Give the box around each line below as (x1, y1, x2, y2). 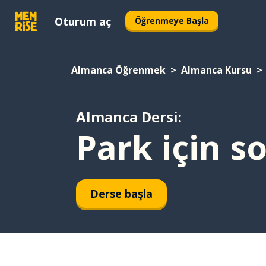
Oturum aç (55, 14, 111, 28)
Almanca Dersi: (76, 107, 182, 126)
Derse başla (90, 186, 153, 201)
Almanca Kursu (181, 64, 252, 77)
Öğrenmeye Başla (135, 14, 209, 26)
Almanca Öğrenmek (71, 64, 166, 77)
